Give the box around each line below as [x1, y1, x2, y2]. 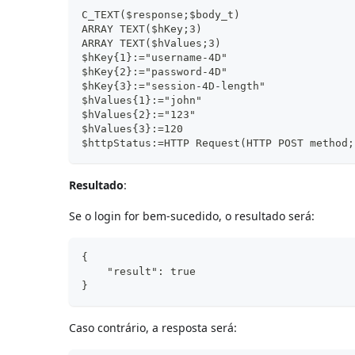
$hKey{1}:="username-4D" [82, 51, 228, 63]
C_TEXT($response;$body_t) [82, 8, 241, 21]
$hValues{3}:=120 [82, 122, 184, 135]
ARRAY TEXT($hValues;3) [82, 36, 222, 49]
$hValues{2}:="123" [82, 108, 197, 120]
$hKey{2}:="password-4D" [82, 65, 228, 78]
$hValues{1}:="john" [82, 94, 203, 106]
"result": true [82, 265, 197, 277]
